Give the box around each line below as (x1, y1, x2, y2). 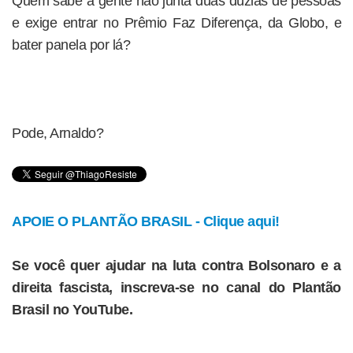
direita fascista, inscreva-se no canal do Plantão (12, 280, 341, 295)
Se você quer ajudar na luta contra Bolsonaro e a (12, 258, 341, 273)
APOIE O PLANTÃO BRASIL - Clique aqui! (12, 214, 280, 229)
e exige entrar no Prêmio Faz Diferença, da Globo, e (12, 15, 341, 31)
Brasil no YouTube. (12, 302, 132, 318)
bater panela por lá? (12, 37, 130, 53)
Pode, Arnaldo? (12, 125, 103, 141)
